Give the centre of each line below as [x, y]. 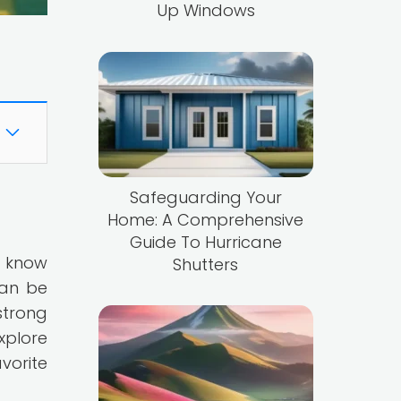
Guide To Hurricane [205, 242]
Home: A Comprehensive [206, 219]
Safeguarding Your [205, 197]
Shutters [206, 264]
